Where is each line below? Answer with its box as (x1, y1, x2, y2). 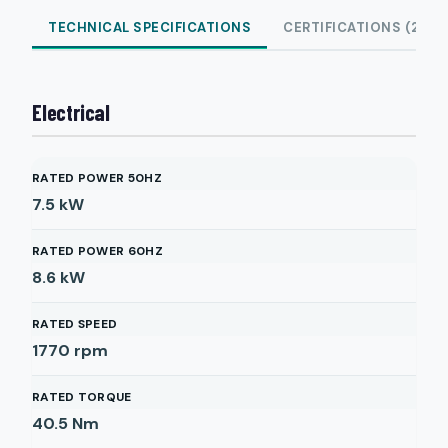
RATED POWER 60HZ (32, 243, 163, 259)
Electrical (32, 99, 110, 125)
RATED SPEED (32, 316, 118, 332)
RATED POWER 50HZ (32, 170, 162, 186)
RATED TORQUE (32, 389, 132, 405)
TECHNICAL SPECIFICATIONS (48, 19, 251, 36)
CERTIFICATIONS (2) (283, 19, 425, 36)
